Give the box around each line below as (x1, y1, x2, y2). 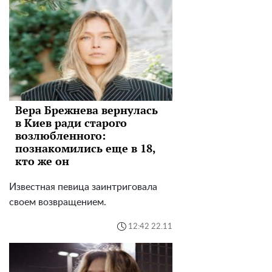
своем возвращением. (9, 197, 106, 208)
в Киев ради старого (15, 115, 127, 131)
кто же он (15, 154, 69, 169)
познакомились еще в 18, (15, 141, 155, 156)
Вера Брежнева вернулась (15, 103, 158, 118)
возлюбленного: (15, 128, 106, 143)
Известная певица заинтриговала (9, 182, 157, 192)
